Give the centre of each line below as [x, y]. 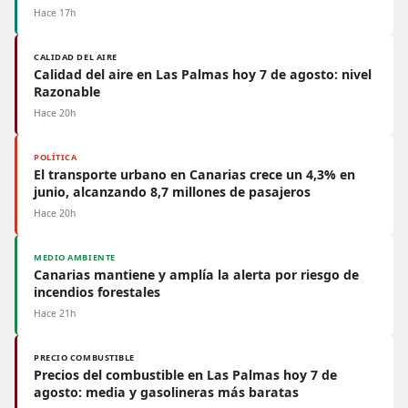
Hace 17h [55, 13]
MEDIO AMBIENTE [75, 257]
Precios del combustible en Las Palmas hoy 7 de [185, 375]
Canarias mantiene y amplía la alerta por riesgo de [196, 275]
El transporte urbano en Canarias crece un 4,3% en [194, 174]
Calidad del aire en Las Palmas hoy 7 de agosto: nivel [203, 74]
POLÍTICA [56, 157]
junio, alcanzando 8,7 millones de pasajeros [172, 192]
